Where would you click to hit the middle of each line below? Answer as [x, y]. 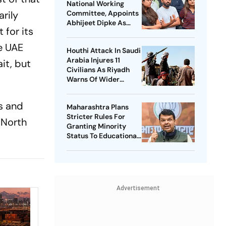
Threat [77, 89]
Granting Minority [96, 126]
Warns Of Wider [93, 79]
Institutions [86, 146]
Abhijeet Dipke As [96, 23]
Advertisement [138, 188]
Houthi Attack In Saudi [103, 51]
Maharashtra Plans [97, 107]
